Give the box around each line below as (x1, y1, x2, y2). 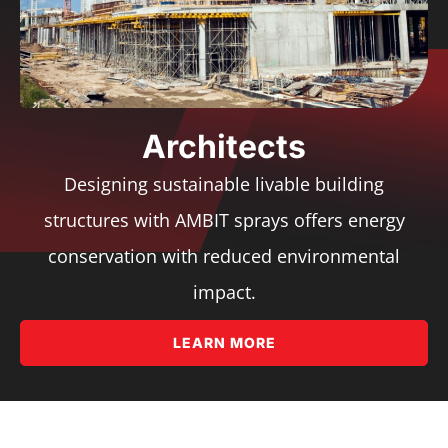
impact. (192, 279, 256, 304)
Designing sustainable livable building (64, 171, 384, 196)
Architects (142, 126, 306, 166)
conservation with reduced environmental (48, 243, 400, 268)
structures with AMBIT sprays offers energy (43, 207, 405, 232)
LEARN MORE (172, 333, 276, 351)
